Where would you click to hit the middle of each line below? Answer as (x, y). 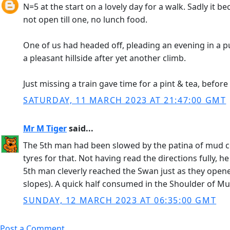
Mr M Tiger (45, 128)
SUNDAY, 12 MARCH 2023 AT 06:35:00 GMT (120, 200)
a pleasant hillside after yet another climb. (104, 58)
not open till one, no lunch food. (85, 20)
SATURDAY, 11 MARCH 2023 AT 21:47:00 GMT (125, 100)
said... (80, 128)
